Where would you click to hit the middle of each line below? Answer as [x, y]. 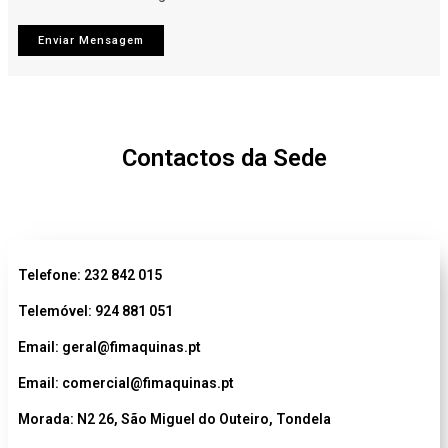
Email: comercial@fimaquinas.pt [126, 383]
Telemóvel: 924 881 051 [97, 311]
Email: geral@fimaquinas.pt [109, 347]
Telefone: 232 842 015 [91, 275]
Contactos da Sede [224, 158]
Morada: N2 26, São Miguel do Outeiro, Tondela [174, 419]
